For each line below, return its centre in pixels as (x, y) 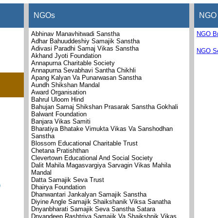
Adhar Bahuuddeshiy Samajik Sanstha (85, 41)
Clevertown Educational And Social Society (92, 158)
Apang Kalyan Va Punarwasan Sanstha (86, 78)
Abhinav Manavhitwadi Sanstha (75, 34)
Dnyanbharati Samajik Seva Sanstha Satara (93, 209)
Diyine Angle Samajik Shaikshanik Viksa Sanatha (101, 202)
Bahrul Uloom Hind (57, 100)
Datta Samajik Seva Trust (68, 180)
